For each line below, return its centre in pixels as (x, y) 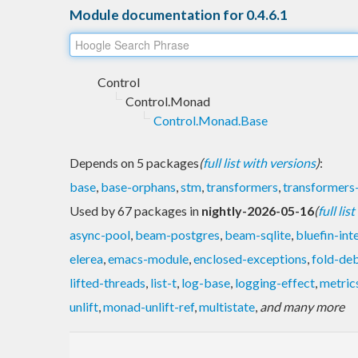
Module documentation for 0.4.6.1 (179, 14)
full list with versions (259, 162)
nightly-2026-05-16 (258, 210)
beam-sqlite (258, 234)
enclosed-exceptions (250, 258)
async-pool (100, 234)
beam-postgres (177, 234)
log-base (206, 282)
